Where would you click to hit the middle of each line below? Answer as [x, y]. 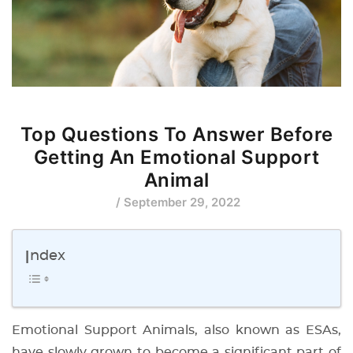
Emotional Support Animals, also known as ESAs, [176, 331]
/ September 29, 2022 [176, 203]
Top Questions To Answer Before [176, 135]
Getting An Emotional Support [176, 158]
